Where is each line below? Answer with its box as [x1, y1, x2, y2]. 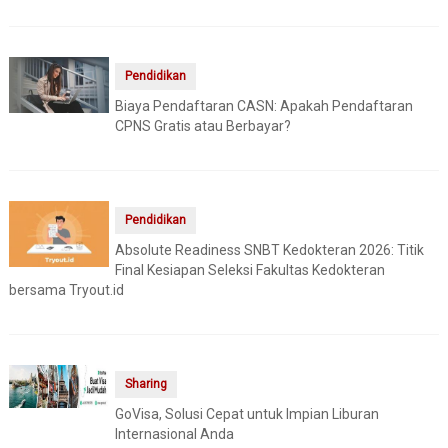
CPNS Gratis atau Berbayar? [114, 117, 291, 134]
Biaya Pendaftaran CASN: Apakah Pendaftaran [114, 97, 413, 114]
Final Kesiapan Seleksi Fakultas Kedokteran [114, 261, 385, 278]
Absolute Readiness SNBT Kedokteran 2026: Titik [114, 241, 424, 258]
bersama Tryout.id [8, 281, 124, 298]
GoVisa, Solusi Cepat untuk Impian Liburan [114, 405, 379, 422]
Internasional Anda [114, 425, 234, 442]
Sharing [124, 376, 167, 391]
